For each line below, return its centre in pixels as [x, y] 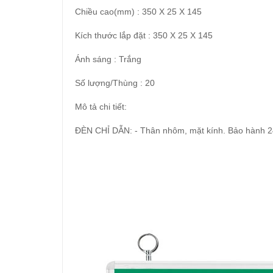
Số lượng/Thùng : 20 [115, 83]
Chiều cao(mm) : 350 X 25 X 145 [138, 12]
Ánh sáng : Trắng [108, 59]
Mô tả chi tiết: [101, 107]
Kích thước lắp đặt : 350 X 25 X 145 [144, 35]
